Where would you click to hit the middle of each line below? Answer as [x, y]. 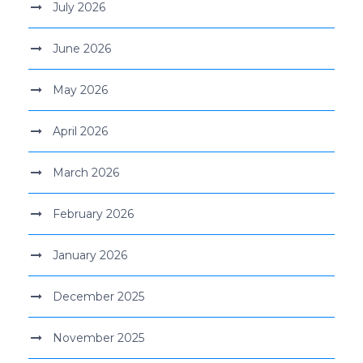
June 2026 [82, 48]
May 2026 [80, 90]
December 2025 [98, 296]
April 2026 [80, 131]
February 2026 [93, 214]
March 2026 [86, 172]
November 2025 [98, 337]
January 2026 [90, 255]
